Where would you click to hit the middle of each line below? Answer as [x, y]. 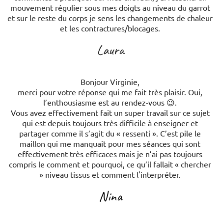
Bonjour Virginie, [110, 82]
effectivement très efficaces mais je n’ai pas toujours [110, 154]
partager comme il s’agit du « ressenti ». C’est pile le [110, 133]
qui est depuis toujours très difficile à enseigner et [110, 123]
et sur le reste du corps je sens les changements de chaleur [110, 18]
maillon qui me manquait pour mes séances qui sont [110, 144]
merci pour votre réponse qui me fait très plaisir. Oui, [110, 92]
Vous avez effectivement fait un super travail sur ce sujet [110, 113]
